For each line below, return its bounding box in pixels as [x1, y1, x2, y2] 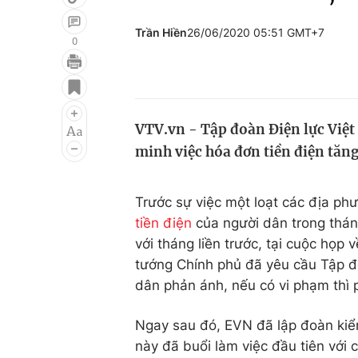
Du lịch [222, 100, 265, 116]
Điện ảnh [26, 100, 82, 116]
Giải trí [26, 70, 68, 86]
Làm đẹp [222, 130, 279, 146]
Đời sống [222, 70, 279, 86]
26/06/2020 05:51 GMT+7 [187, 26, 324, 39]
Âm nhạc [26, 130, 82, 146]
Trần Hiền [135, 26, 187, 39]
